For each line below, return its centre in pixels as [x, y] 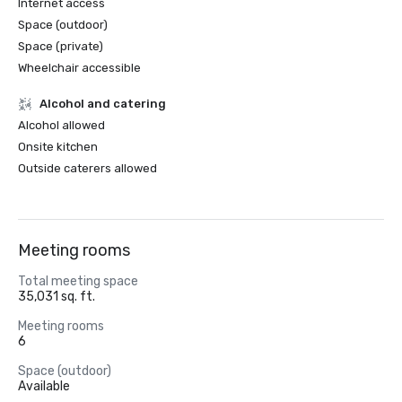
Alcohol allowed [61, 125]
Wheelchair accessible [79, 68]
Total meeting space [78, 281]
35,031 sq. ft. [57, 297]
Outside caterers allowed [87, 168]
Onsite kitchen [58, 147]
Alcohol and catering [103, 104]
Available [44, 386]
